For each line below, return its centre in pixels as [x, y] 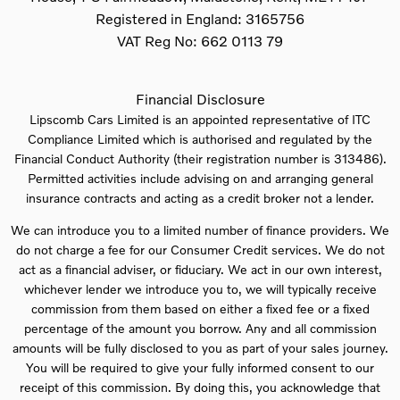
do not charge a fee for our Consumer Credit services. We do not [200, 249]
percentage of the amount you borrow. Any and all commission [200, 328]
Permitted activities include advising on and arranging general [200, 178]
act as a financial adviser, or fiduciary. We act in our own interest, [200, 269]
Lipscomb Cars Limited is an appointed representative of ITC [200, 119]
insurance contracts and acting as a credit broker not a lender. [200, 197]
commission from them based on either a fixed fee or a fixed [200, 308]
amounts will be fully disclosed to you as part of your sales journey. [200, 347]
